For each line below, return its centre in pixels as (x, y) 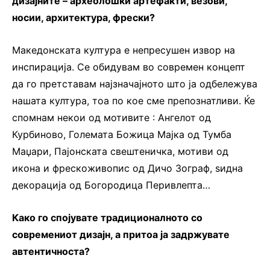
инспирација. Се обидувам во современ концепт (129, 67)
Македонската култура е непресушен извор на (124, 50)
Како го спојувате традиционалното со (107, 217)
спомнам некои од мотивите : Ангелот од (111, 117)
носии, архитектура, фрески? (83, 17)
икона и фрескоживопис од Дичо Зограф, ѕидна (127, 168)
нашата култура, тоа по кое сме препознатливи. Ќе (133, 100)
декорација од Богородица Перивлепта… (111, 185)
